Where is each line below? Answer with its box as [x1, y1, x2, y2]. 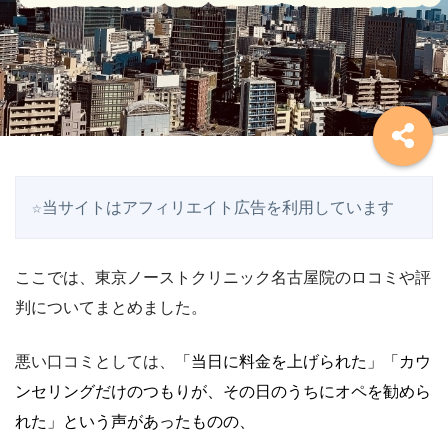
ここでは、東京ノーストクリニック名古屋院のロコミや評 [15, 269, 431, 287]
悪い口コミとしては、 [15, 353, 175, 371]
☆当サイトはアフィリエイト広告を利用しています [32, 198, 394, 218]
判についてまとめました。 [15, 299, 207, 317]
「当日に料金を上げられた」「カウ [175, 353, 431, 371]
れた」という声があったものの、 [15, 413, 255, 431]
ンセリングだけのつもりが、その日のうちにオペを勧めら [15, 383, 431, 401]
